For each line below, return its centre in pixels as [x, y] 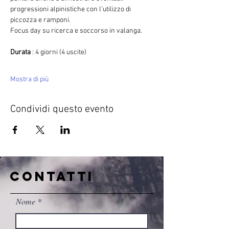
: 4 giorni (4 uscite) [59, 52]
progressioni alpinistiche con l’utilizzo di [71, 9]
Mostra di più [29, 79]
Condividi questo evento [62, 109]
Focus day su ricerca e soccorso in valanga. [76, 31]
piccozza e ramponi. [40, 20]
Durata [21, 52]
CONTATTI [52, 176]
